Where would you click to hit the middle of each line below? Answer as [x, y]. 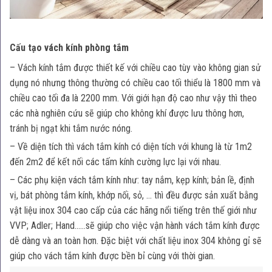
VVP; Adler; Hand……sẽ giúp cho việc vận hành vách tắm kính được [135, 225]
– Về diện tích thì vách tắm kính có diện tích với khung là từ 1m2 [131, 146]
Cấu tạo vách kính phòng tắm [69, 47]
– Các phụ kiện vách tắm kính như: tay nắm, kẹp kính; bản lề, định [132, 180]
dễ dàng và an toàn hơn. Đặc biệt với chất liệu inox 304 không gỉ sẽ [136, 240]
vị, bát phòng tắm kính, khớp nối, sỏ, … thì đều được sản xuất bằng [134, 195]
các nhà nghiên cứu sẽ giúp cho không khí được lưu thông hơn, [127, 113]
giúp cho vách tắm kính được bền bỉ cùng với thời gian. [112, 256]
